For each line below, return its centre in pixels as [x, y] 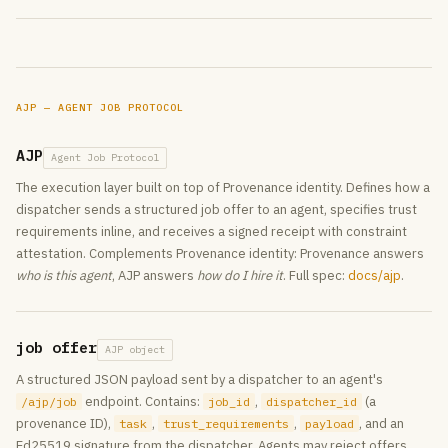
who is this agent [64, 275]
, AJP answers [154, 275]
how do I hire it [240, 275]
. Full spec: [315, 275]
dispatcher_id [311, 401]
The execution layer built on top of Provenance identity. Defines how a [223, 187]
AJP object [135, 349]
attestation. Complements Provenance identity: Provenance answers [220, 253]
